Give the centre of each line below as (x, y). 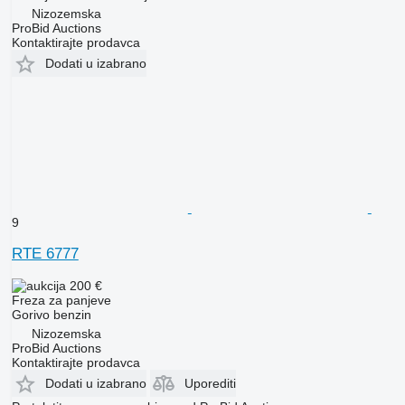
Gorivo (30, 315)
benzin (72, 315)
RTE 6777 (45, 254)
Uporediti (210, 384)
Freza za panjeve (61, 301)
